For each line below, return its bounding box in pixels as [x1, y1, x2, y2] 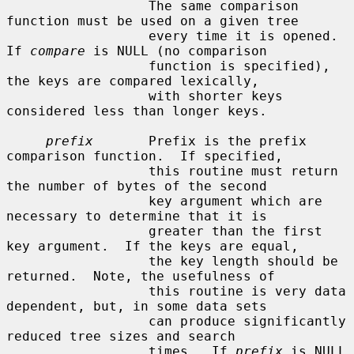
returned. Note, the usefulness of [6, 268, 275, 284]
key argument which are [6, 193, 149, 209]
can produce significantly [6, 313, 149, 329]
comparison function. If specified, [6, 148, 283, 164]
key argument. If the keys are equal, [6, 238, 299, 254]
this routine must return [6, 163, 149, 179]
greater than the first [6, 223, 149, 239]
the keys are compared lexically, [6, 73, 259, 88]
